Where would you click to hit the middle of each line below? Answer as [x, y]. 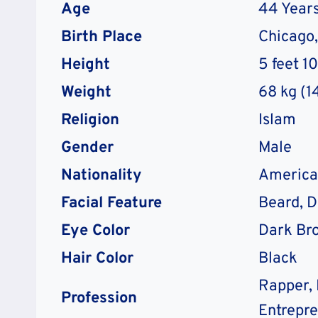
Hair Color [97, 258]
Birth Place [102, 37]
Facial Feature [111, 203]
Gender [87, 148]
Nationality [102, 175]
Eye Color [95, 231]
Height [86, 65]
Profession [99, 298]
